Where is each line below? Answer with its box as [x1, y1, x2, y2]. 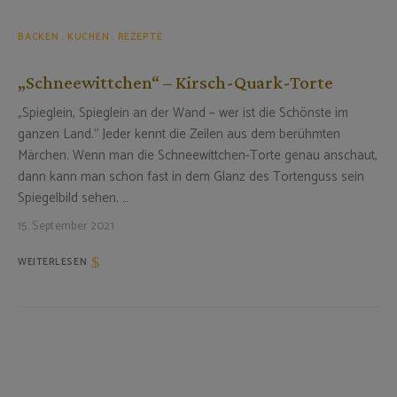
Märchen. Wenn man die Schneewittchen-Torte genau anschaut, [18, 144, 378, 167]
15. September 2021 [18, 216, 114, 236]
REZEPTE [117, 28, 163, 45]
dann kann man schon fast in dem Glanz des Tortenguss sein [18, 165, 364, 188]
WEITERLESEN [18, 253, 88, 270]
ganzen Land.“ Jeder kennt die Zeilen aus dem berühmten [18, 122, 340, 145]
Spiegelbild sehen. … [18, 186, 128, 209]
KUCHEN [66, 28, 110, 45]
